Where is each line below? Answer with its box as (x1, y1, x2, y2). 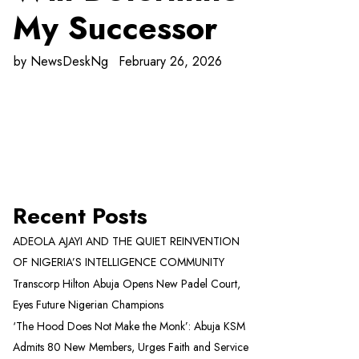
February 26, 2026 (119, 52, 222, 71)
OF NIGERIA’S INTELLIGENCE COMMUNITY (13, 253, 224, 270)
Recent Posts (13, 199, 147, 232)
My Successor (13, 5, 217, 51)
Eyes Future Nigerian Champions (13, 296, 163, 313)
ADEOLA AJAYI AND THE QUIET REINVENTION (13, 232, 240, 249)
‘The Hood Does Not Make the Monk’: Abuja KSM (13, 317, 245, 334)
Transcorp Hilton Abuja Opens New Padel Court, (13, 275, 240, 292)
